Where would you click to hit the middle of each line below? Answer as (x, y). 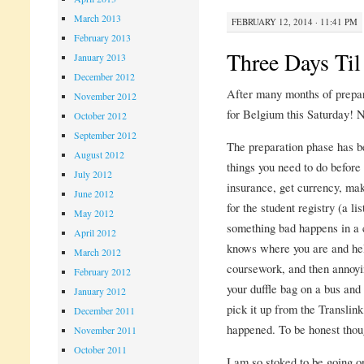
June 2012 (94, 194)
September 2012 (106, 135)
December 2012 (105, 77)
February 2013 (103, 38)
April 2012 (95, 233)
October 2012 (101, 116)
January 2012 (100, 291)
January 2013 (100, 57)
